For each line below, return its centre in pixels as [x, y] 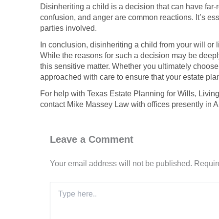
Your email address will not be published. [121, 163]
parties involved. [68, 28]
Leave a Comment [92, 139]
